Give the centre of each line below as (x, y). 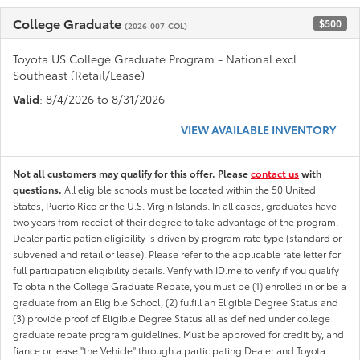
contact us (275, 174)
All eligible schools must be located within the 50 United (190, 190)
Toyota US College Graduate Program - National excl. (157, 59)
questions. (39, 190)
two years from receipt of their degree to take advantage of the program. (176, 222)
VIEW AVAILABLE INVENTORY (258, 130)
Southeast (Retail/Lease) (79, 75)
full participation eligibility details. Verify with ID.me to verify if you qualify (176, 270)
